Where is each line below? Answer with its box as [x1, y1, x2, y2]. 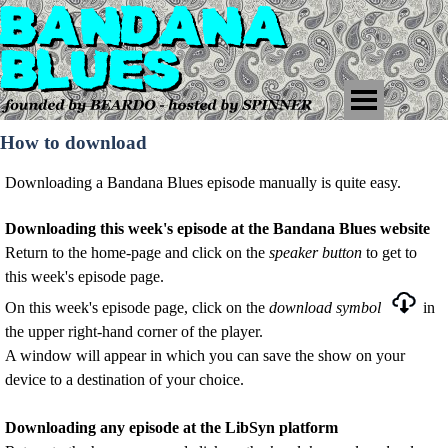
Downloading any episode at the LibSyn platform [5, 419, 338, 436]
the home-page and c [68, 244, 199, 261]
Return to [5, 244, 68, 261]
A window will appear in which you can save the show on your [5, 347, 405, 364]
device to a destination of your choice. [5, 371, 244, 388]
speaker [269, 244, 322, 261]
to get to [362, 244, 417, 261]
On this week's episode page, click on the [5, 299, 269, 316]
